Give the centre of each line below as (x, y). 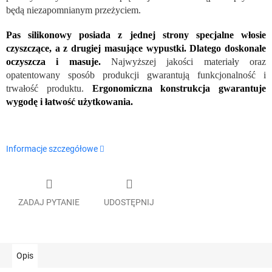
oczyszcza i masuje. (53, 62)
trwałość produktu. (49, 89)
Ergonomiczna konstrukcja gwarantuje (179, 89)
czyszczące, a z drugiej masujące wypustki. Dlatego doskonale (136, 49)
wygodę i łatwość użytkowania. (70, 102)
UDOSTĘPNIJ (129, 202)
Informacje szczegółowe (52, 149)
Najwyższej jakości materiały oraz (183, 62)
